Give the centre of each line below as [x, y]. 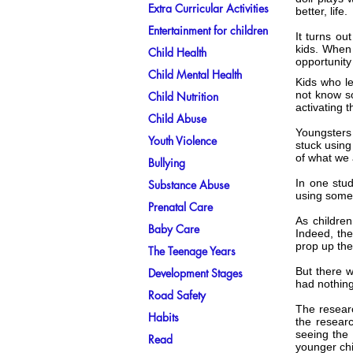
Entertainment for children [208, 30]
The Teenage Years [192, 251]
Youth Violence [182, 141]
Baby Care [174, 229]
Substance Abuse [189, 185]
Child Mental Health [195, 74]
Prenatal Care [180, 207]
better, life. [321, 11]
